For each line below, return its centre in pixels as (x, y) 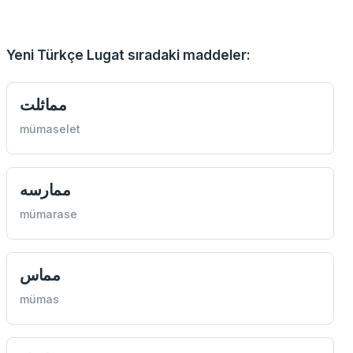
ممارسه (45, 190)
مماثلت (43, 105)
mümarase (48, 214)
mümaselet (50, 129)
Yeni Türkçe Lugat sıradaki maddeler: (128, 55)
